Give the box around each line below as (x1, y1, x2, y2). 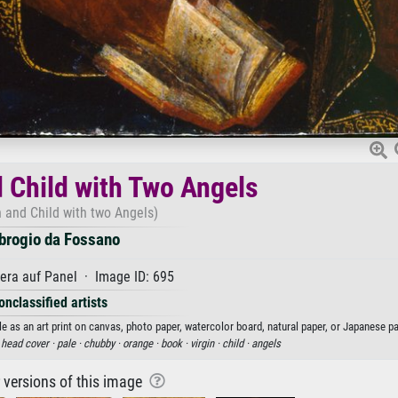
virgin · (189, 336, 222, 350)
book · (160, 336, 190, 350)
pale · (56, 336, 84, 350)
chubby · (83, 336, 123, 350)
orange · (122, 336, 161, 350)
